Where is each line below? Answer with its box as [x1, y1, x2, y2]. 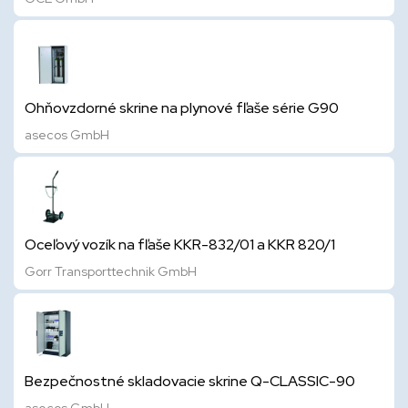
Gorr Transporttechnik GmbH [25, 263, 197, 280]
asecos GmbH [25, 127, 109, 143]
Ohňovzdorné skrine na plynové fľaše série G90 [25, 98, 339, 117]
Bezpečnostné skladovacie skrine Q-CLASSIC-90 [25, 372, 355, 391]
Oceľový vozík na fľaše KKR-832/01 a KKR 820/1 [25, 235, 335, 254]
